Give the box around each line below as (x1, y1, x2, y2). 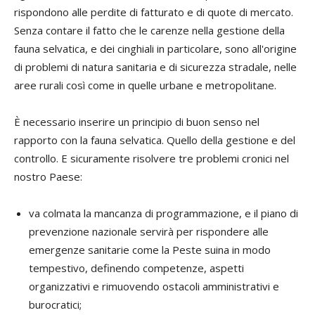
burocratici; (29, 297, 82, 311)
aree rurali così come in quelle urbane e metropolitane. (14, 77, 276, 92)
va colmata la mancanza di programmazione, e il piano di (29, 205, 298, 220)
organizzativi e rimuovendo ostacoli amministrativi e (29, 278, 279, 293)
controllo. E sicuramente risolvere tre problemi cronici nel (14, 150, 289, 165)
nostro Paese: (14, 169, 82, 184)
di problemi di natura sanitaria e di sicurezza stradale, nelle (14, 59, 297, 74)
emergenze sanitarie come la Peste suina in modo (29, 242, 271, 257)
